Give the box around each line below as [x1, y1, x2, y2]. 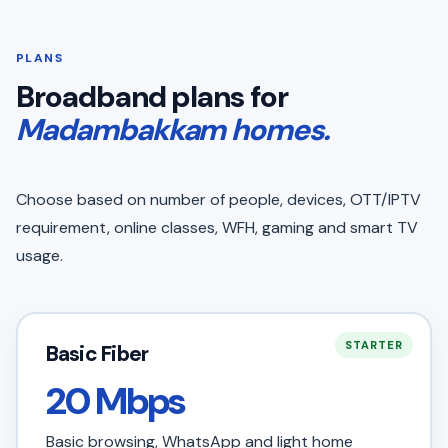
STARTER [345, 337, 403, 352]
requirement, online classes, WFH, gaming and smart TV [16, 217, 418, 238]
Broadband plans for [16, 77, 289, 116]
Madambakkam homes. [16, 110, 330, 149]
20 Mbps [45, 375, 185, 426]
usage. [16, 245, 63, 266]
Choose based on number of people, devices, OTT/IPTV [16, 189, 421, 210]
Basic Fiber [45, 339, 149, 368]
